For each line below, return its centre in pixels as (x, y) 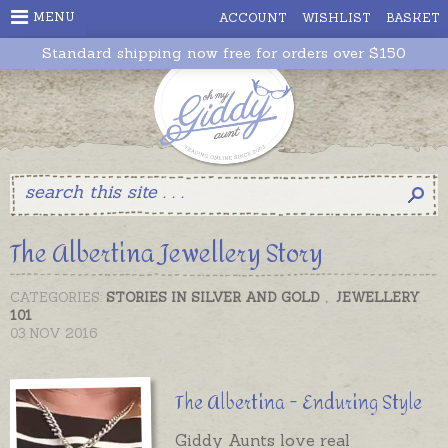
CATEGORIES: (58, 297)
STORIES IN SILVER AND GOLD (213, 297)
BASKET (413, 17)
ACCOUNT (253, 17)
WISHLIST (336, 17)
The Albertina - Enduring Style (299, 403)
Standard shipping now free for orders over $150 (224, 53)
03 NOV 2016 (53, 333)
